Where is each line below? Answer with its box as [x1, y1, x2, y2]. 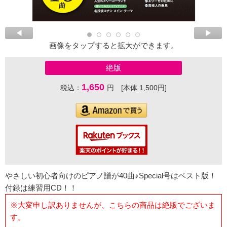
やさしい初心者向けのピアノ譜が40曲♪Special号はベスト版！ [5, 171, 216, 180]
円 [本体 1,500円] [107, 84, 167, 92]
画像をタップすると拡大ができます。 [49, 41, 178, 50]
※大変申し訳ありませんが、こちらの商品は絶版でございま [10, 200, 215, 209]
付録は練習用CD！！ [5, 183, 77, 193]
